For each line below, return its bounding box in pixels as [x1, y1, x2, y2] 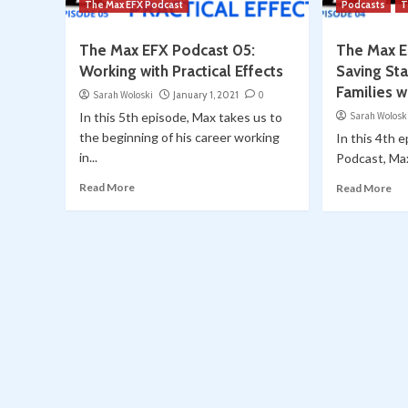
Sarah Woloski [93, 88, 153, 102]
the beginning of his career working [79, 129, 280, 146]
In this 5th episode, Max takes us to [79, 109, 282, 126]
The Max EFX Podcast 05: [79, 41, 255, 60]
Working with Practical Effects [79, 62, 283, 81]
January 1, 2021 [173, 88, 239, 102]
